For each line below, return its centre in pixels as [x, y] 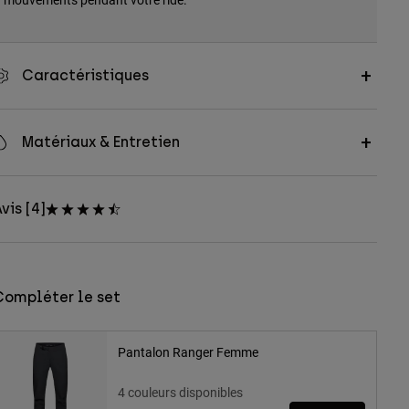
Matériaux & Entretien [100, 142]
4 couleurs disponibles [180, 393]
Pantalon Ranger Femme [188, 352]
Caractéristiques [85, 76]
